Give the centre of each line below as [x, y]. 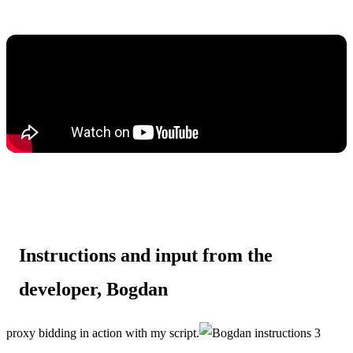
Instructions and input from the [146, 255]
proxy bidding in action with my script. [103, 333]
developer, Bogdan [93, 289]
